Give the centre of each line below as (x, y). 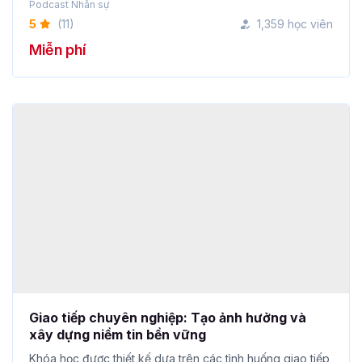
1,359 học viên (295, 24)
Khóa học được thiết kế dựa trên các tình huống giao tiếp (179, 348)
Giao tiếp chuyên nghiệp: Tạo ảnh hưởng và (168, 307)
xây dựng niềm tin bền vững (118, 324)
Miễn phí (57, 50)
